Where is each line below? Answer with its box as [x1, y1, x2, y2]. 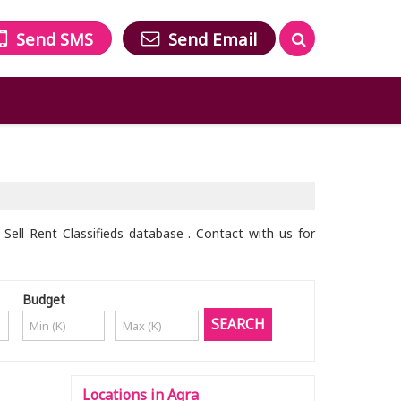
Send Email [168, 28, 257, 51]
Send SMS [16, 28, 93, 51]
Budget [21, 291, 65, 308]
